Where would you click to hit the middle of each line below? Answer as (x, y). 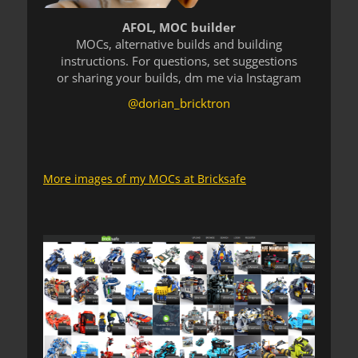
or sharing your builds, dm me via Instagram (179, 77)
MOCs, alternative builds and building (179, 44)
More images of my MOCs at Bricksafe (145, 178)
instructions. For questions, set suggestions (179, 60)
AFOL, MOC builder (179, 27)
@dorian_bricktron (179, 103)
